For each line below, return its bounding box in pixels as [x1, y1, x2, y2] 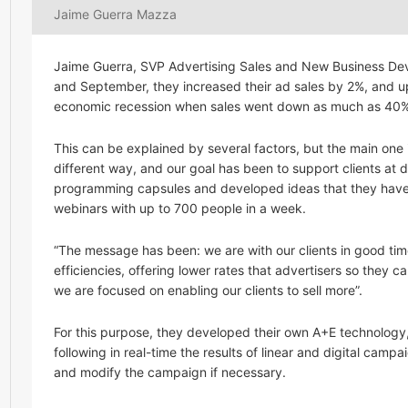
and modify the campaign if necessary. [54, 364, 286, 381]
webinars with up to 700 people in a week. [54, 200, 306, 217]
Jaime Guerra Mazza [54, 6, 177, 23]
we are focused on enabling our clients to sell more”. [54, 282, 362, 299]
